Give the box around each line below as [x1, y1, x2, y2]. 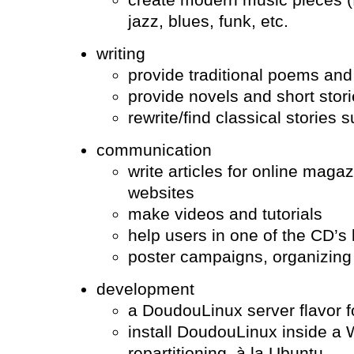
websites [127, 183, 194, 202]
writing [96, 43, 145, 63]
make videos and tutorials [127, 204, 322, 224]
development [96, 280, 194, 299]
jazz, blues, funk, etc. [127, 11, 288, 31]
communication [96, 140, 212, 160]
